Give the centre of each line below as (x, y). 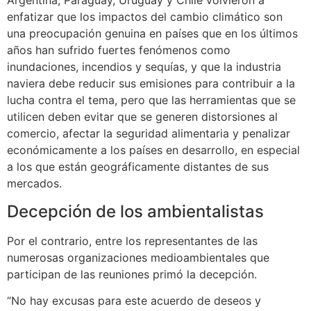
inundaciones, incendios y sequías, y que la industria (144, 67)
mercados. (34, 184)
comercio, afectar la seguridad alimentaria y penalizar (149, 134)
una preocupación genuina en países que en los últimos (152, 34)
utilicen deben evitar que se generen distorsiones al (142, 117)
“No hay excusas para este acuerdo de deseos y (134, 300)
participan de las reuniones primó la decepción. (132, 274)
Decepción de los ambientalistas (135, 211)
